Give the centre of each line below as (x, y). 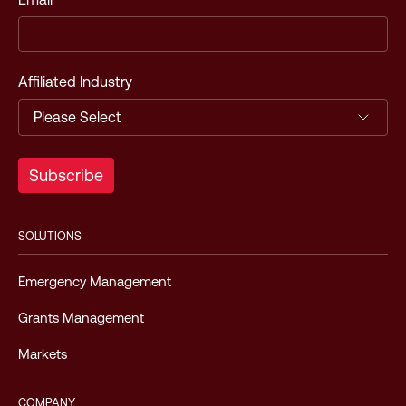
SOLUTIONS (50, 236)
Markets (43, 354)
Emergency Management (95, 281)
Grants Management (81, 318)
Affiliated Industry (75, 82)
